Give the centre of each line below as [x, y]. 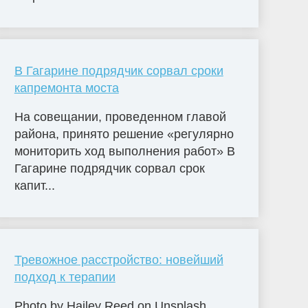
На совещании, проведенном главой [120, 117]
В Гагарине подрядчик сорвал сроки [119, 70]
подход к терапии [65, 277]
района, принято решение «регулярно [124, 134]
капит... [34, 185]
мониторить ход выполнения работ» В [124, 151]
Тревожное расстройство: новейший [119, 260]
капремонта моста [66, 88]
